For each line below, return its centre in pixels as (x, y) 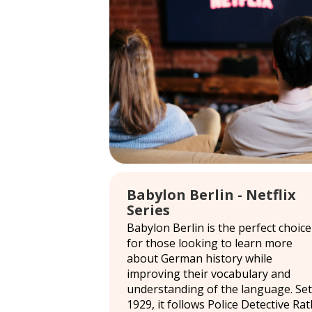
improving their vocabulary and (209, 273)
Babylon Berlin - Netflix (211, 194)
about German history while (200, 258)
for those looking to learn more (210, 243)
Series (148, 210)
